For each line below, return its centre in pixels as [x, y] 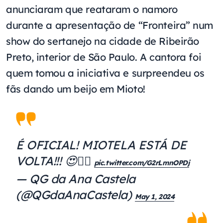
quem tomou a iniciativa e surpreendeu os [105, 73]
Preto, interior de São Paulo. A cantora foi [104, 57]
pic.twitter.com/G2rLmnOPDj [142, 163]
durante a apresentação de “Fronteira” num [110, 25]
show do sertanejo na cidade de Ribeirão [103, 41]
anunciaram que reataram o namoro [92, 9]
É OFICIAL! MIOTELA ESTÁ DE [101, 145]
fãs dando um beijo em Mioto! [76, 89]
